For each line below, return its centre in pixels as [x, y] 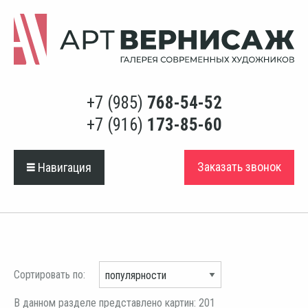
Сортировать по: [49, 274]
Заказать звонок [239, 167]
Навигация [63, 167]
